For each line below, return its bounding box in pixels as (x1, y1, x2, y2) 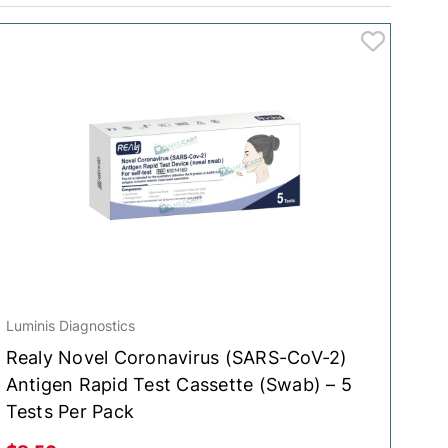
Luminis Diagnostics (5, 317, 135, 334)
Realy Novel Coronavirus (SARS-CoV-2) (5, 347, 348, 368)
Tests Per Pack (5, 401, 135, 422)
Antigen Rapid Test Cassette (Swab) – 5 (5, 374, 353, 395)
